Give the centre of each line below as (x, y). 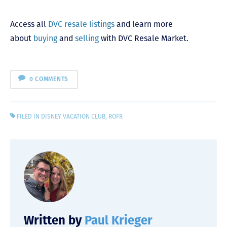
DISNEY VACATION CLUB (73, 117)
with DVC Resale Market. (144, 38)
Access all (29, 24)
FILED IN (28, 117)
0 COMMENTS (49, 79)
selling (87, 38)
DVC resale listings (81, 24)
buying (45, 38)
